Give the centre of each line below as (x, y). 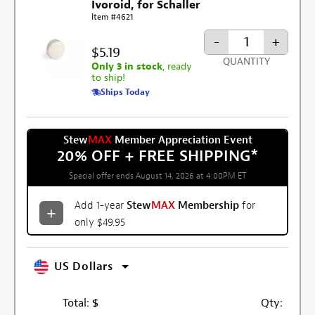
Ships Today (126, 92)
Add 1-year (101, 205)
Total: (76, 303)
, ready (178, 66)
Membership (208, 205)
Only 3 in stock (127, 66)
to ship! (109, 77)
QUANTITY (246, 62)
